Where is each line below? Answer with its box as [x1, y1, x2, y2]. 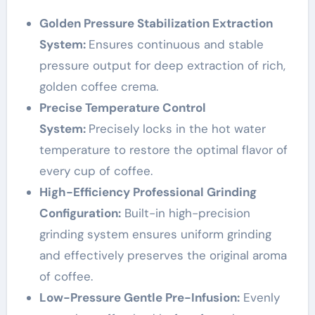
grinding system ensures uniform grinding [39, 226, 271, 242]
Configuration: [39, 205, 121, 221]
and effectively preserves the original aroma [39, 247, 287, 263]
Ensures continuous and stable [88, 37, 264, 52]
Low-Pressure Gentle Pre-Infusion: [39, 290, 240, 305]
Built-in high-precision [120, 205, 250, 221]
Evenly [239, 290, 280, 305]
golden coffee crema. [39, 79, 158, 94]
